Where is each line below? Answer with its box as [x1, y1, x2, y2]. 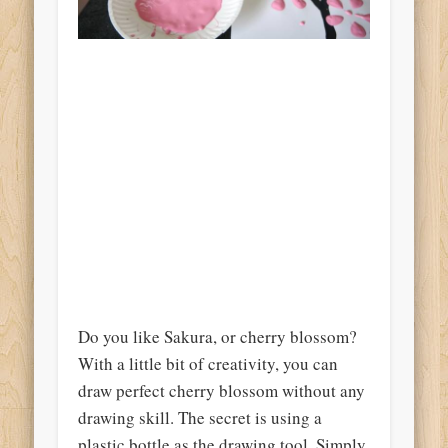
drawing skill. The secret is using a [78, 405, 323, 429]
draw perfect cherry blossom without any [78, 378, 366, 402]
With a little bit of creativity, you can [78, 351, 339, 375]
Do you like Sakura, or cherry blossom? [78, 324, 358, 348]
